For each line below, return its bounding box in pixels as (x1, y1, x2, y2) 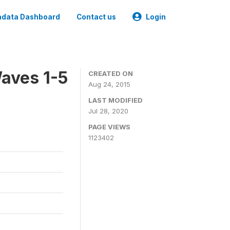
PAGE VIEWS (88, 123, 130, 131)
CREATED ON (88, 69, 133, 78)
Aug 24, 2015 (88, 80, 130, 88)
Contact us (76, 13, 116, 21)
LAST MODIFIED (88, 96, 143, 104)
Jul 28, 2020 (88, 107, 128, 115)
